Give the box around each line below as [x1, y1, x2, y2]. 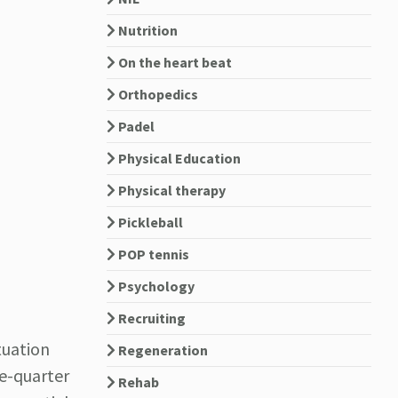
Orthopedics [115, 85, 198, 103]
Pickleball [115, 213, 183, 231]
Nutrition [115, 21, 178, 39]
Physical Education [115, 149, 241, 167]
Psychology [115, 277, 195, 295]
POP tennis [115, 245, 189, 263]
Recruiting [115, 309, 186, 327]
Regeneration [115, 341, 208, 359]
